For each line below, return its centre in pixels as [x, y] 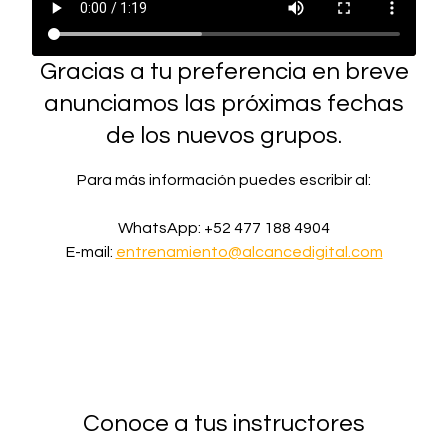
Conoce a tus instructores [224, 423]
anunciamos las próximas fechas [224, 103]
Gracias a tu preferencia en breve [224, 71]
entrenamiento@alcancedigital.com [249, 252]
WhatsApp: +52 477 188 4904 [224, 228]
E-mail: [90, 252]
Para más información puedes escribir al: [224, 180]
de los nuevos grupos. [224, 135]
